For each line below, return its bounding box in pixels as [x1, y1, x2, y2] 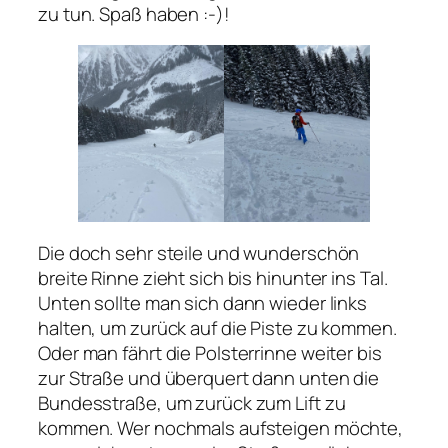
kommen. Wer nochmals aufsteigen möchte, [38, 414, 404, 441]
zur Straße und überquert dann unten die [38, 364, 380, 391]
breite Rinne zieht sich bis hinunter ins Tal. [38, 264, 388, 291]
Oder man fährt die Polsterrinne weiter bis [38, 339, 382, 366]
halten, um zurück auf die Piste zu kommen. [38, 314, 397, 341]
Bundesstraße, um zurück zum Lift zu [38, 389, 346, 416]
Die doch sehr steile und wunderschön [38, 239, 360, 266]
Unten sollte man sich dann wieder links [38, 289, 368, 316]
